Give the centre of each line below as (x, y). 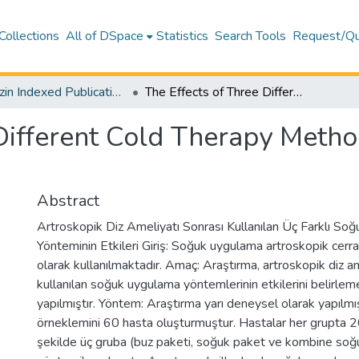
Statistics (183, 36)
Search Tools (251, 36)
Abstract (68, 201)
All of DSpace (105, 36)
